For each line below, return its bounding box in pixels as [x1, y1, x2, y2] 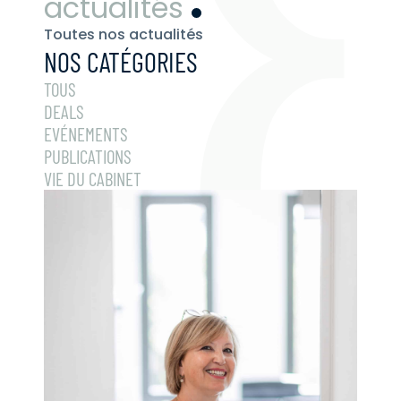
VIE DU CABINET [44, 167, 141, 191]
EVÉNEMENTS [44, 123, 128, 146]
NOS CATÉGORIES [44, 46, 198, 79]
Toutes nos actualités [44, 24, 203, 46]
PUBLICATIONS [44, 145, 132, 168]
